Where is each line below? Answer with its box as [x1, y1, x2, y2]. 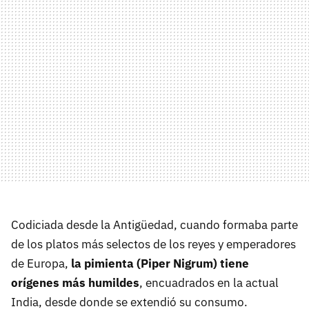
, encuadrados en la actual [139, 275, 279, 291]
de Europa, [11, 256, 71, 272]
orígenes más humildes [11, 275, 139, 291]
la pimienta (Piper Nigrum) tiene [71, 256, 249, 272]
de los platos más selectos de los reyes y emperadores [11, 237, 296, 252]
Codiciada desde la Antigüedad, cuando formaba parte [11, 217, 298, 233]
